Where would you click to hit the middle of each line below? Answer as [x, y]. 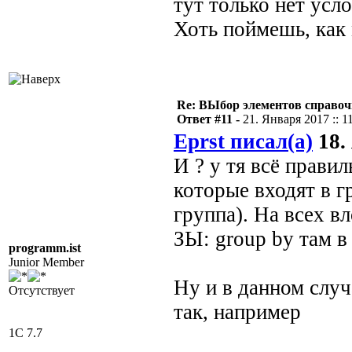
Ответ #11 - [210, 119]
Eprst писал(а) [243, 141]
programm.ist [45, 248]
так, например [237, 312]
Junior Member [46, 262]
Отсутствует [42, 290]
